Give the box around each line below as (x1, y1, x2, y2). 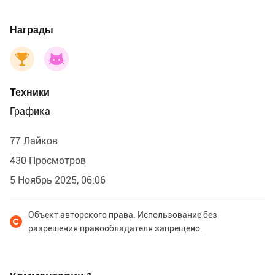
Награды (10, 24, 53, 36)
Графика (10, 106, 50, 118)
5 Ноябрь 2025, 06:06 (10, 174, 106, 187)
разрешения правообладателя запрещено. (28, 223, 203, 234)
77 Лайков (10, 135, 58, 147)
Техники (10, 87, 50, 99)
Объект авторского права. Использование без (28, 210, 217, 220)
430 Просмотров (10, 155, 86, 167)
